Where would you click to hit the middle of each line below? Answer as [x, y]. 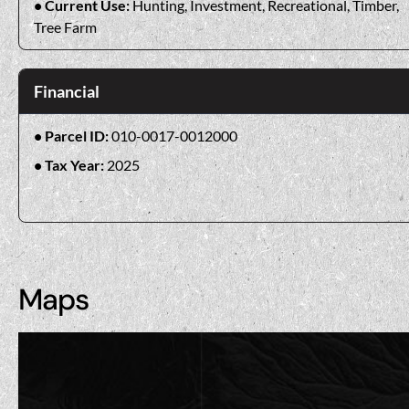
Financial [67, 91]
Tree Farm [65, 26]
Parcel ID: [78, 135]
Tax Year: [76, 164]
